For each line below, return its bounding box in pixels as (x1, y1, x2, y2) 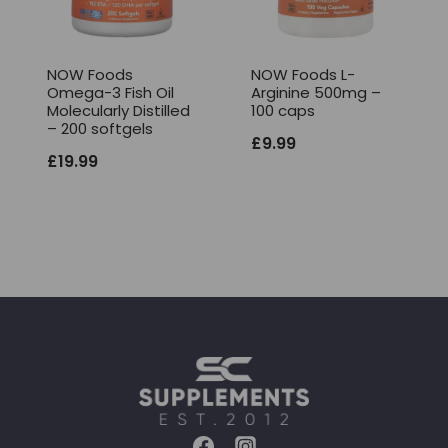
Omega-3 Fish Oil (47, 82, 174, 104)
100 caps (251, 100, 315, 122)
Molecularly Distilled (47, 100, 190, 122)
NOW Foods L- (251, 64, 355, 86)
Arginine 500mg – (251, 82, 381, 104)
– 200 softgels (47, 118, 153, 140)
